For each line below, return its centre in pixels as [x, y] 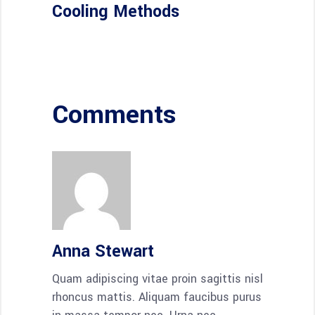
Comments [114, 114]
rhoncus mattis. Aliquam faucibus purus [157, 297]
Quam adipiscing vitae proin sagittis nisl [157, 278]
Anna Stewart [103, 251]
